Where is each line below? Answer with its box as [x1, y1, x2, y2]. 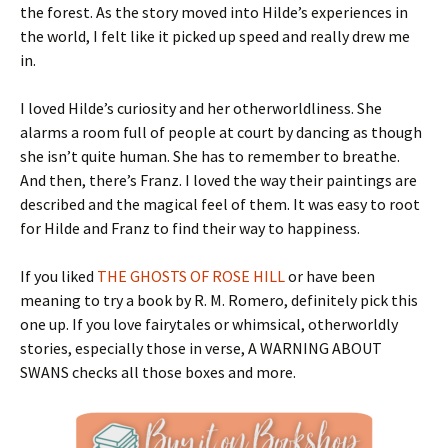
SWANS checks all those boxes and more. [20, 362, 296, 382]
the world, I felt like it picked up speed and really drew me [20, 26, 410, 46]
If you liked [20, 266, 97, 286]
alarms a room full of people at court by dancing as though [20, 122, 422, 142]
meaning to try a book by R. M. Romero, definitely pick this [20, 290, 418, 310]
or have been [285, 266, 375, 286]
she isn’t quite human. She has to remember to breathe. [20, 146, 400, 166]
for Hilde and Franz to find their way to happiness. [20, 218, 360, 238]
